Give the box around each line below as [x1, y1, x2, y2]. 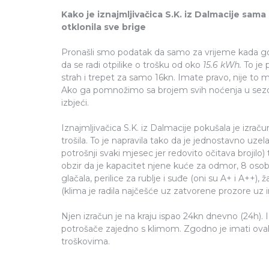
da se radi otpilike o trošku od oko [61, 59, 203, 70]
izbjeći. [61, 97, 89, 108]
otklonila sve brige [61, 21, 146, 32]
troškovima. [61, 235, 110, 247]
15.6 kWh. [203, 59, 244, 70]
